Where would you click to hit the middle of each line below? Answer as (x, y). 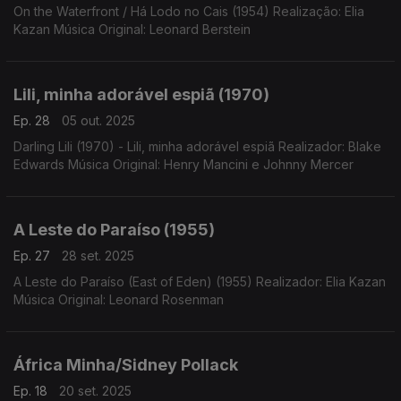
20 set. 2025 (95, 391)
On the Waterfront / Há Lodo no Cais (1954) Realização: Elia (189, 11)
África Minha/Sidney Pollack (126, 365)
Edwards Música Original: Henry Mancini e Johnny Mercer (183, 164)
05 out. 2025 (98, 120)
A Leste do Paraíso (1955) (114, 230)
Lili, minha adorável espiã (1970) (141, 94)
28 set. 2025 (98, 256)
